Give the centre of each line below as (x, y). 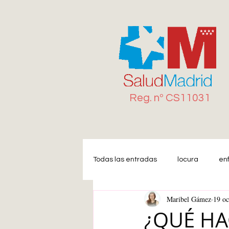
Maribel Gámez (189, 199)
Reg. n (144, 98)
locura (188, 159)
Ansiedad (212, 200)
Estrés (165, 200)
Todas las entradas (125, 159)
